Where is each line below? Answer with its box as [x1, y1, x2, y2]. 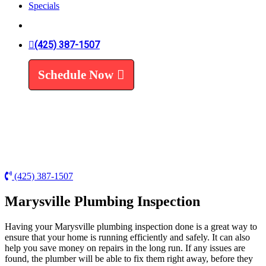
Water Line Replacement [52, 28, 145, 39]
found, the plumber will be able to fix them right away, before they [5, 253, 253, 264]
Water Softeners [52, 96, 112, 107]
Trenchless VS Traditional [52, 17, 150, 28]
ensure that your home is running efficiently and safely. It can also [5, 232, 250, 242]
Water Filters [52, 85, 100, 96]
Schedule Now [38, 68, 113, 82]
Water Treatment [52, 62, 122, 72]
